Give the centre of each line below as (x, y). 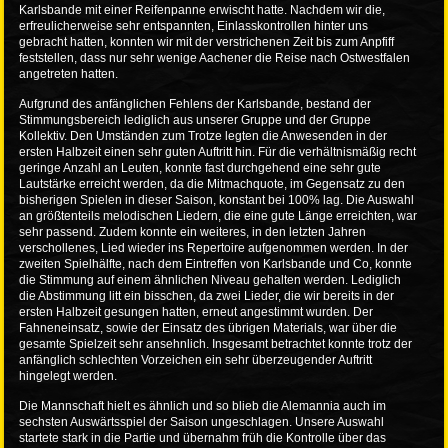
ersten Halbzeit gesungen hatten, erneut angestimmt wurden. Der (196, 312)
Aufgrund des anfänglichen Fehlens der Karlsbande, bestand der (195, 104)
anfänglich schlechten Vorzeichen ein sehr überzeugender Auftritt (196, 360)
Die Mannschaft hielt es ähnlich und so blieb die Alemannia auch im (203, 406)
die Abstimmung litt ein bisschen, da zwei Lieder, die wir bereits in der (207, 296)
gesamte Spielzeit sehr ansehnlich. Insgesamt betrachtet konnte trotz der (216, 344)
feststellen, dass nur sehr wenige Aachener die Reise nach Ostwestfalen (215, 58)
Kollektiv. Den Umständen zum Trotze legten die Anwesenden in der (203, 136)
